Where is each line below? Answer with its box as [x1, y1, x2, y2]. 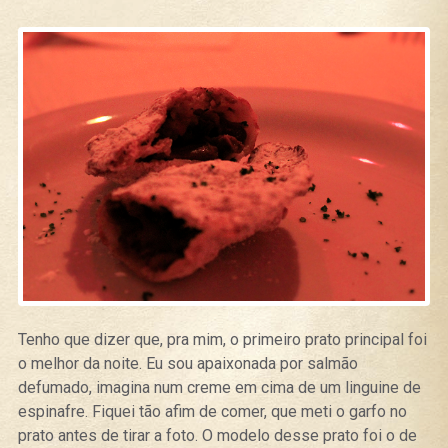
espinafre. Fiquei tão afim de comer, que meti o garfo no [17, 401, 407, 421]
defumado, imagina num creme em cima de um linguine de [17, 377, 421, 397]
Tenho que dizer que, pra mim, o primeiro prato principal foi [17, 329, 427, 349]
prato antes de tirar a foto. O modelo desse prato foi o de [17, 425, 417, 445]
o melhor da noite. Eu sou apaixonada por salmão [17, 353, 358, 373]
